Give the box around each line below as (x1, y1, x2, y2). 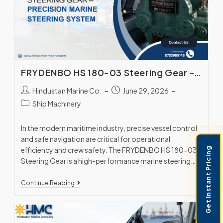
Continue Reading (21, 179, 75, 187)
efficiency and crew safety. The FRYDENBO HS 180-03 (21, 145, 198, 155)
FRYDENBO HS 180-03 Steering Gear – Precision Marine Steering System (194, 67, 201, 80)
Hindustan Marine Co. (32, 86, 102, 96)
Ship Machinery (32, 99, 82, 109)
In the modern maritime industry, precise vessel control (21, 123, 198, 133)
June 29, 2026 (123, 86, 169, 96)
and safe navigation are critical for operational (21, 134, 171, 144)
